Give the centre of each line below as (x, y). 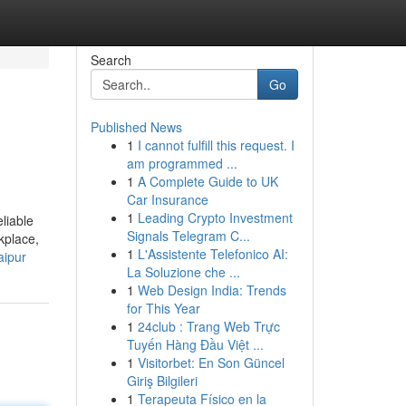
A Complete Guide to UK (208, 181)
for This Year (163, 308)
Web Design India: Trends (212, 290)
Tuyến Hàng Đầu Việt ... (195, 344)
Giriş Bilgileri (162, 381)
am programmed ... (182, 163)
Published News (136, 127)
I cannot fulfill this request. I (216, 145)
